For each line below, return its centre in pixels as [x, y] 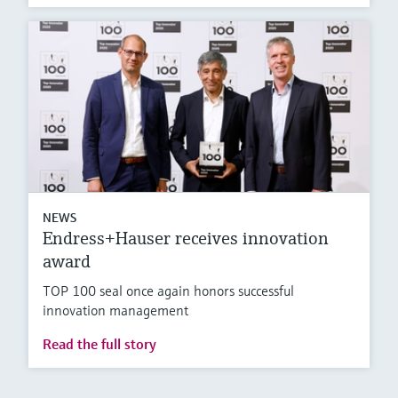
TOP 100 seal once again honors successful [168, 291]
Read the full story [99, 344]
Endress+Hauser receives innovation [186, 239]
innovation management [115, 310]
